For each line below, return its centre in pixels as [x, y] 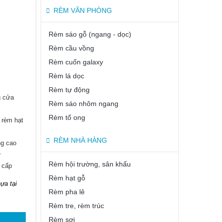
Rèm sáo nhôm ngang [83, 104]
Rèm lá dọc [66, 76]
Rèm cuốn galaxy [76, 62]
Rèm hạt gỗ [67, 178]
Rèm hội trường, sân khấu [90, 164]
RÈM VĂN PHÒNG [83, 10]
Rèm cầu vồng [71, 48]
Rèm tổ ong [67, 117]
